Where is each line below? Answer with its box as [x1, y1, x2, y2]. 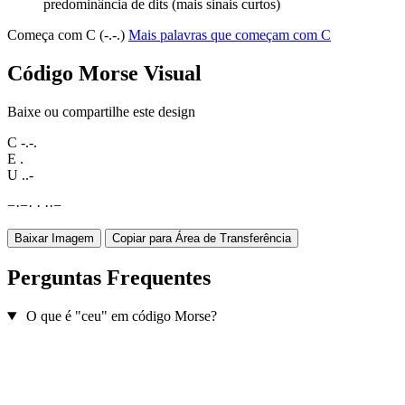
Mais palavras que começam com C [128, 27, 331, 43]
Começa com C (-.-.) [7, 27, 128, 43]
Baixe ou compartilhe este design [7, 104, 195, 120]
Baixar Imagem [14, 231, 94, 246]
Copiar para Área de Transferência [112, 231, 291, 246]
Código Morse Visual [7, 61, 202, 86]
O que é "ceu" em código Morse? [25, 308, 217, 325]
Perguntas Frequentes [7, 266, 211, 290]
